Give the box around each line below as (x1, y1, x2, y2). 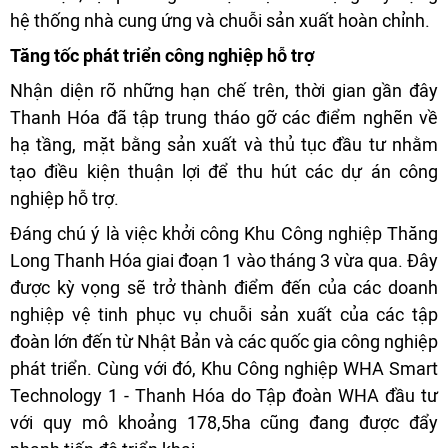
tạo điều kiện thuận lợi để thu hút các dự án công (10, 160, 438, 182)
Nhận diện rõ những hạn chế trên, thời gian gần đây (10, 79, 438, 101)
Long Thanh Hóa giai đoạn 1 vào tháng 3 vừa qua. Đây (10, 249, 438, 271)
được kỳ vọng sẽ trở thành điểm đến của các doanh (10, 276, 438, 298)
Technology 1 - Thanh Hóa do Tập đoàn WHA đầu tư (10, 384, 438, 406)
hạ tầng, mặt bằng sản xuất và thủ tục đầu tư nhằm (10, 133, 438, 155)
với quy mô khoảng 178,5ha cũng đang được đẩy (10, 411, 438, 433)
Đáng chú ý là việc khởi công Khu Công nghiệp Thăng (10, 222, 438, 244)
